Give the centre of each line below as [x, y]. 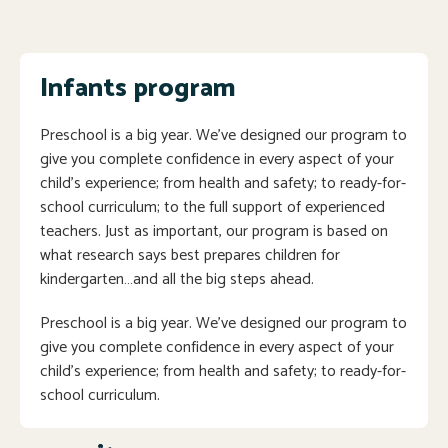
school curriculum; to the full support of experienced [212, 207]
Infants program [137, 88]
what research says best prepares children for [190, 255]
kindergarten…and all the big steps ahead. [177, 279]
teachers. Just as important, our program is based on [214, 231]
